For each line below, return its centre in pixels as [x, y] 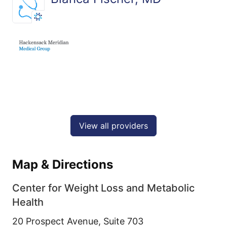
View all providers [113, 125]
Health [28, 202]
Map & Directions [63, 164]
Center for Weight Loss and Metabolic [103, 188]
